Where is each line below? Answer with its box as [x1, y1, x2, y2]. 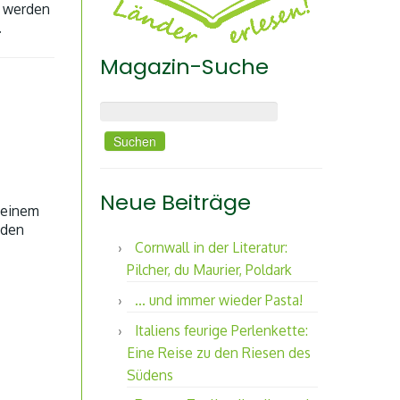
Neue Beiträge [100, 187, 251, 217]
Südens [127, 365, 173, 384]
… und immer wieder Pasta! [135, 291, 303, 310]
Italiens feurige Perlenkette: [135, 321, 308, 339]
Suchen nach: [99, 98, 176, 114]
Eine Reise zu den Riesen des [127, 343, 311, 362]
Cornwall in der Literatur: [135, 238, 287, 257]
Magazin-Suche [100, 51, 269, 81]
